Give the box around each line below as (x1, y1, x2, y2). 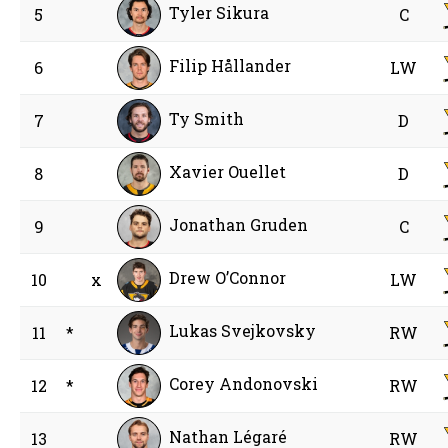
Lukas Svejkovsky (169, 320, 317, 342)
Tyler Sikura (169, 2, 270, 24)
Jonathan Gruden (169, 214, 309, 236)
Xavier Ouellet (169, 161, 287, 183)
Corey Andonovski (169, 373, 319, 395)
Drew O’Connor (169, 267, 287, 289)
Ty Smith (169, 108, 245, 130)
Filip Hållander (169, 55, 292, 77)
